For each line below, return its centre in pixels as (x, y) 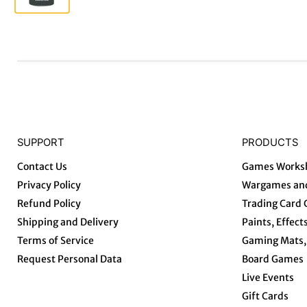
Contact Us (42, 167)
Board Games (273, 259)
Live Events (268, 278)
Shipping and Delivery (68, 222)
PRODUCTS (270, 143)
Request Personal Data (70, 259)
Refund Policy (49, 204)
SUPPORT (41, 143)
